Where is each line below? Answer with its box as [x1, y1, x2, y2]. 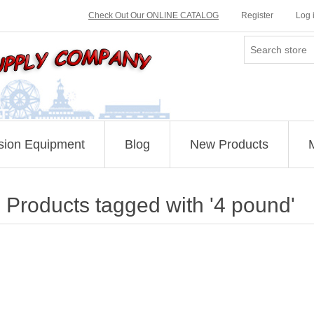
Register [241, 11, 273, 20]
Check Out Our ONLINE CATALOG [88, 11, 219, 20]
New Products [189, 137, 268, 151]
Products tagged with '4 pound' [6, 193, 295, 217]
